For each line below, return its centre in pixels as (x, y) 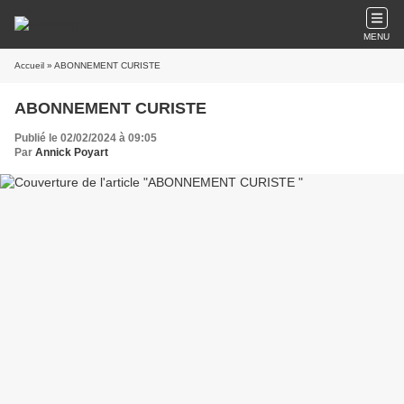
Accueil (29, 65)
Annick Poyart (72, 152)
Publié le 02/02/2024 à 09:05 (86, 138)
